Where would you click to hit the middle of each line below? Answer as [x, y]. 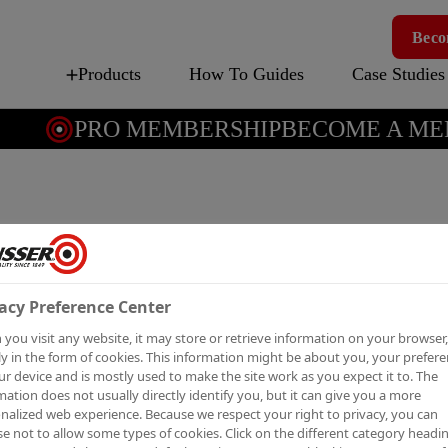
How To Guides [246, 74]
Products [109, 74]
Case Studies [398, 74]
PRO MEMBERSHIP [151, 129]
